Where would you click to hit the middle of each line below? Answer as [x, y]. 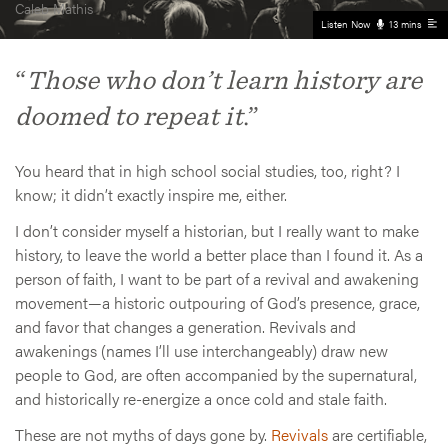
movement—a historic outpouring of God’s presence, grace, [217, 302]
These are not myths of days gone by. [143, 434]
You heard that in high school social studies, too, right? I [207, 170]
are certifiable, [377, 434]
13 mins [405, 23]
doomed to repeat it [129, 116]
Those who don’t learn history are [224, 80]
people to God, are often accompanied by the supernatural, [216, 374]
